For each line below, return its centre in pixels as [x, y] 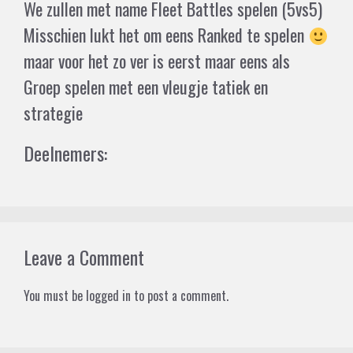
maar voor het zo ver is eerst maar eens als [157, 61]
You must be [55, 296]
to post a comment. [180, 296]
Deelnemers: [65, 153]
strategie [55, 113]
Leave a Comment [84, 257]
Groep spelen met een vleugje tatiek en [146, 87]
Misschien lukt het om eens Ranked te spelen [166, 35]
